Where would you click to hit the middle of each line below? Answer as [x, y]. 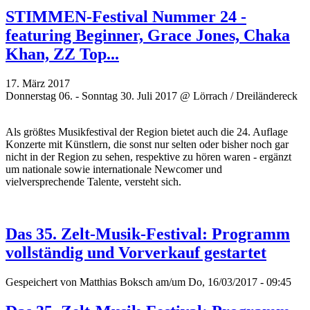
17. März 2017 [38, 83]
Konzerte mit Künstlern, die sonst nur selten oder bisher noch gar [147, 144]
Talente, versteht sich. [134, 181]
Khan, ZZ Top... [62, 54]
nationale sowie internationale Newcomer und [122, 169]
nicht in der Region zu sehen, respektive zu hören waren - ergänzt [148, 156]
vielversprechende [46, 181]
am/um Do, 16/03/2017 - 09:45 [222, 282]
